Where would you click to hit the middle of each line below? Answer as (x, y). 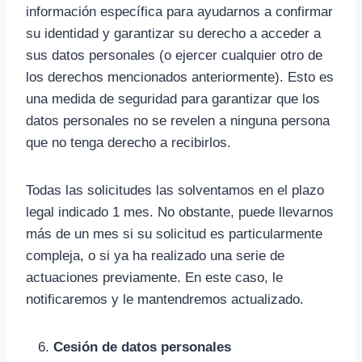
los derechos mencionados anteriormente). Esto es (180, 77)
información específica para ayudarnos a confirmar (179, 12)
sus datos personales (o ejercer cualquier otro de (174, 55)
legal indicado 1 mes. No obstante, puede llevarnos (180, 212)
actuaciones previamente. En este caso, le (154, 278)
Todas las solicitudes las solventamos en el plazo (175, 190)
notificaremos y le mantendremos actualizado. (165, 299)
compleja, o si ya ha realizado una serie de (155, 256)
